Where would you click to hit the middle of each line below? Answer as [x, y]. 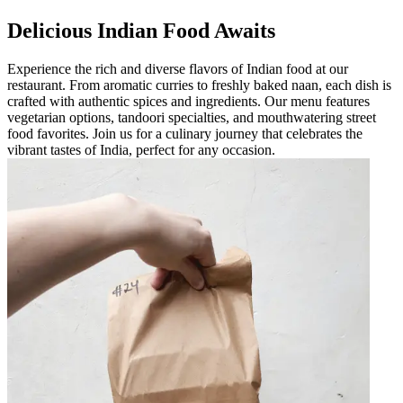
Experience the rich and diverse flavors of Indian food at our [178, 68]
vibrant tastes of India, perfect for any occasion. [141, 149]
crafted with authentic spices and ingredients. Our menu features [188, 101]
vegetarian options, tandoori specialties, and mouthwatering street [192, 117]
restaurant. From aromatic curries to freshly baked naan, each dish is [199, 85]
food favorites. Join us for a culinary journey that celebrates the [185, 133]
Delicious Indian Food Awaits [141, 30]
